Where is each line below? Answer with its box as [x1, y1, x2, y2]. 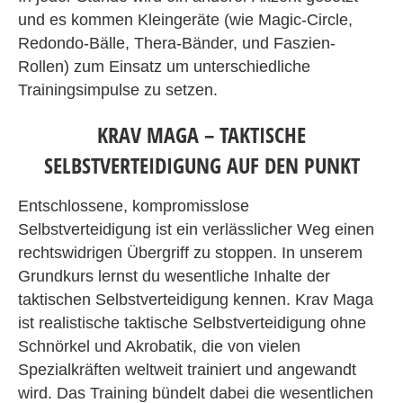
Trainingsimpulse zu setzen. [18, 81, 218, 99]
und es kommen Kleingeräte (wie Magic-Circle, [18, 11, 353, 29]
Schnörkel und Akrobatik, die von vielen [18, 337, 300, 355]
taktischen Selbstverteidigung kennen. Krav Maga [18, 291, 373, 309]
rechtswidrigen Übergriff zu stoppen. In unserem [18, 244, 363, 262]
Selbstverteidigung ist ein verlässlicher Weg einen [18, 220, 374, 238]
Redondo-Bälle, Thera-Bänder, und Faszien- [18, 34, 336, 52]
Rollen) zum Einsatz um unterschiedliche [18, 58, 310, 76]
